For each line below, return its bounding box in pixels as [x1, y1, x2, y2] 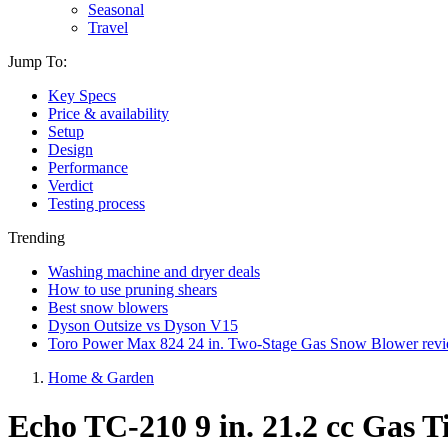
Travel [88, 19, 128, 36]
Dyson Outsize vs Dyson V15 [48, 317, 238, 334]
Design [48, 141, 93, 158]
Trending [8, 229, 65, 246]
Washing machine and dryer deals [48, 263, 260, 280]
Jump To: [8, 53, 67, 70]
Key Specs [48, 87, 116, 104]
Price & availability [48, 105, 169, 122]
